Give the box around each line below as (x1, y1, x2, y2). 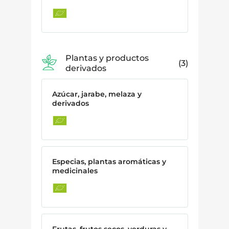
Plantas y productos (65, 53, 149, 63)
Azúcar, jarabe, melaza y (52, 89, 142, 99)
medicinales (52, 166, 98, 175)
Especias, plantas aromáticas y (52, 156, 166, 166)
